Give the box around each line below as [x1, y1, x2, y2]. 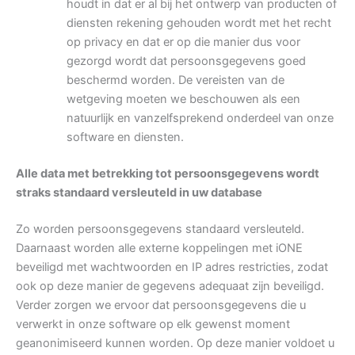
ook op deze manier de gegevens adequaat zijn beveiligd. [16, 278, 324, 293]
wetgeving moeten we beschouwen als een [66, 91, 300, 106]
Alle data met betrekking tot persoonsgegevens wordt [16, 166, 319, 181]
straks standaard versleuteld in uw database [16, 185, 262, 200]
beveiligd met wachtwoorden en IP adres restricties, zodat [16, 259, 328, 274]
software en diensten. [66, 129, 184, 144]
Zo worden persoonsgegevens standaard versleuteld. [16, 221, 304, 236]
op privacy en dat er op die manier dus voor [66, 34, 300, 49]
